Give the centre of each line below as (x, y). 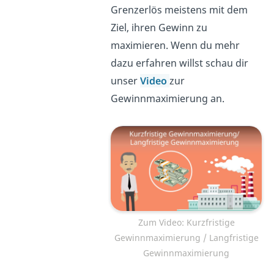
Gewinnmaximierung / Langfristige (186, 237)
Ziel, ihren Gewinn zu (159, 28)
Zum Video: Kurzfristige (186, 222)
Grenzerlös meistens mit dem (180, 10)
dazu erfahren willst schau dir (180, 63)
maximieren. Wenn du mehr (176, 46)
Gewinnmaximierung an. (168, 99)
